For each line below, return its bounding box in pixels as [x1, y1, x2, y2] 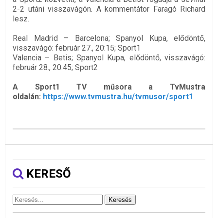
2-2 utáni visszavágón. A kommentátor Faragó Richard [13, 4, 205, 14]
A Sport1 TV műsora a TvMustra [13, 82, 205, 92]
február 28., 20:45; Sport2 [13, 63, 98, 73]
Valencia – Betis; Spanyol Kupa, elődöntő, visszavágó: [13, 53, 205, 63]
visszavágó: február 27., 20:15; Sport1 [13, 43, 141, 53]
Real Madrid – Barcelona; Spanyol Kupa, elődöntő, [13, 34, 205, 43]
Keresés [109, 196, 132, 204]
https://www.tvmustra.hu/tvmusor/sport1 [43, 92, 193, 102]
